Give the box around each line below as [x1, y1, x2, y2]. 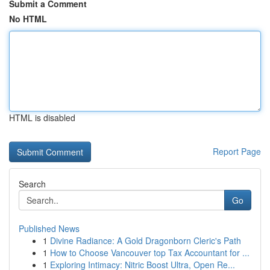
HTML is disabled [9, 111, 75, 124]
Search [19, 178, 46, 190]
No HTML [9, 13, 47, 25]
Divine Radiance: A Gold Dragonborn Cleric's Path [50, 234, 241, 246]
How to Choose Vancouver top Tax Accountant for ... [50, 246, 250, 259]
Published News [19, 222, 80, 234]
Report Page [213, 145, 261, 157]
